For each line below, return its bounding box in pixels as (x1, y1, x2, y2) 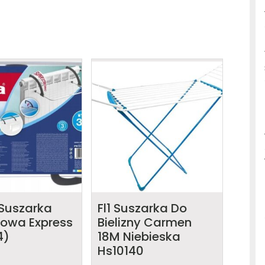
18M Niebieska (98, 228, 180, 245)
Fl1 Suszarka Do (98, 199, 187, 216)
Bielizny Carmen (98, 214, 192, 231)
